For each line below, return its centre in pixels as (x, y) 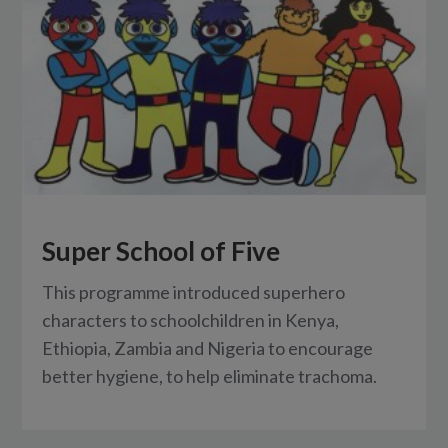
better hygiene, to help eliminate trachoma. (210, 376)
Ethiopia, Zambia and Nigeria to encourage (208, 348)
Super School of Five (161, 251)
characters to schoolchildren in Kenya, (191, 320)
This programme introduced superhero (194, 292)
